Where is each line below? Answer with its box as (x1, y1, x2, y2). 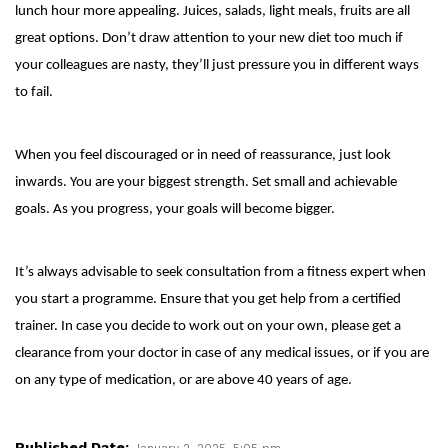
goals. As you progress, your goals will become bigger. (15, 201, 335, 217)
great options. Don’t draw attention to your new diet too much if (15, 30, 403, 46)
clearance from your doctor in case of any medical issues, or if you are (15, 345, 429, 361)
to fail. (15, 84, 53, 100)
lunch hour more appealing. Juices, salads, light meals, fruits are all (15, 3, 410, 19)
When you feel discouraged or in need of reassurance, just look (15, 147, 391, 163)
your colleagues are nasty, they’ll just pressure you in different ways (15, 57, 419, 73)
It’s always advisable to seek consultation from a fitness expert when (15, 264, 426, 280)
